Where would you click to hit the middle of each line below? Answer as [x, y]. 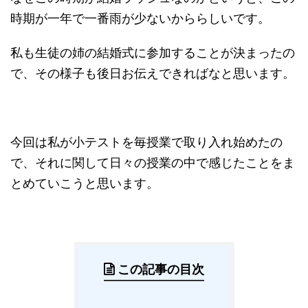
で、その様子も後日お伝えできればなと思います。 [153, 74]
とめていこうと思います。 [85, 184]
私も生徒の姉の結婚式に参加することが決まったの [153, 53]
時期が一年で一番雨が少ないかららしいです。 [140, 19]
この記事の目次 [161, 269]
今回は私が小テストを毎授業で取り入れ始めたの [146, 142]
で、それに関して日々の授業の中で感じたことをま [153, 163]
